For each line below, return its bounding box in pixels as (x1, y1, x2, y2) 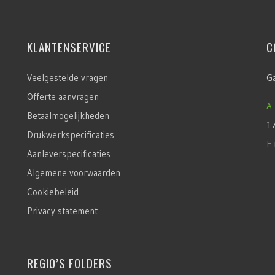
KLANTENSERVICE (26, 37, 111, 55)
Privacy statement (26, 204, 98, 217)
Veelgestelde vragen (26, 71, 108, 83)
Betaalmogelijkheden (26, 109, 109, 122)
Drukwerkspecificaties (26, 128, 114, 141)
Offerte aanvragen (26, 90, 99, 103)
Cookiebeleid (26, 185, 79, 198)
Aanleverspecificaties (26, 147, 110, 160)
